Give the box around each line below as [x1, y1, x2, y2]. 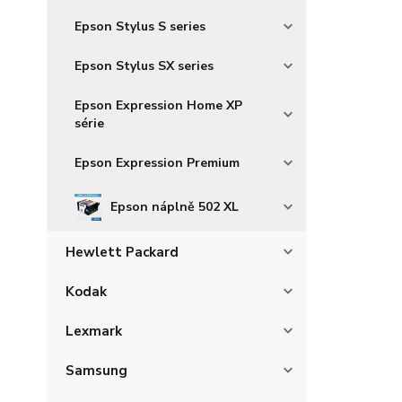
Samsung [66, 362, 127, 380]
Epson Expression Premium [74, 154, 240, 171]
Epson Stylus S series [74, 18, 205, 35]
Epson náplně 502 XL [110, 198, 239, 215]
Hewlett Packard [66, 243, 179, 261]
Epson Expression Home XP [74, 97, 242, 114]
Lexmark [66, 322, 122, 340]
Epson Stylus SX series [74, 57, 214, 74]
